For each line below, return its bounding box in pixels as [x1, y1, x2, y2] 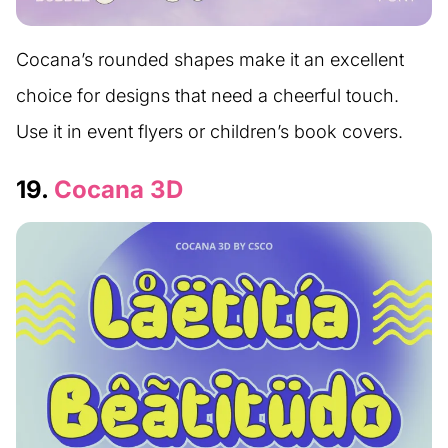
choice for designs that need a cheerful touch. [16, 84, 399, 106]
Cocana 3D [54, 174, 183, 204]
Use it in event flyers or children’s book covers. [16, 120, 403, 142]
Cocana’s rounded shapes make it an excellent [16, 48, 404, 70]
